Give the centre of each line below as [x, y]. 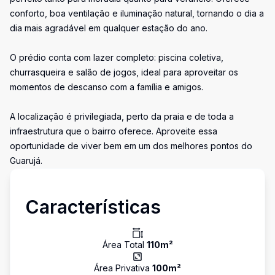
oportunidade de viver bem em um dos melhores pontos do [131, 146]
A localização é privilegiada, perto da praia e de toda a [122, 116]
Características [93, 207]
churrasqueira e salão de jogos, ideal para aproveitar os [124, 72]
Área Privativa [123, 268]
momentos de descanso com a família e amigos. [107, 87]
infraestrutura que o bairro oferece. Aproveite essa [114, 131]
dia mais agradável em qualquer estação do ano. [109, 28]
